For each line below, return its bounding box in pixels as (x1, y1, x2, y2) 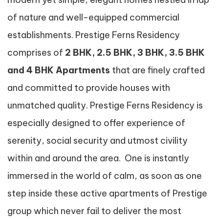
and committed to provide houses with (7, 82, 170, 93)
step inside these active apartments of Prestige (7, 188, 207, 199)
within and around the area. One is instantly (7, 153, 189, 164)
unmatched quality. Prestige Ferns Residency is (7, 100, 203, 111)
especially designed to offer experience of (7, 117, 185, 129)
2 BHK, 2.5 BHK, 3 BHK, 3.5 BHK (65, 47, 205, 58)
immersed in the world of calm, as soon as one (7, 170, 202, 181)
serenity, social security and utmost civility (7, 135, 188, 146)
